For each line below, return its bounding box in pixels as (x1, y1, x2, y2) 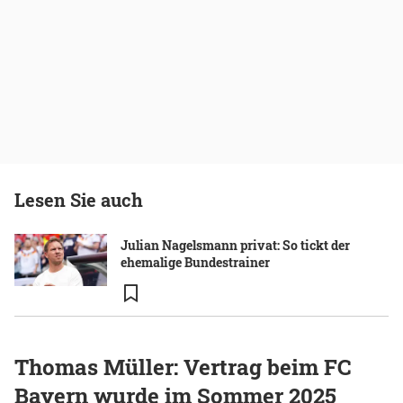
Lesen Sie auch (14, 188, 143, 212)
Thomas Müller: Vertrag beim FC (14, 353, 351, 382)
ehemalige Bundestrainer (121, 254, 270, 272)
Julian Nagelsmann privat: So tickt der (121, 237, 350, 255)
